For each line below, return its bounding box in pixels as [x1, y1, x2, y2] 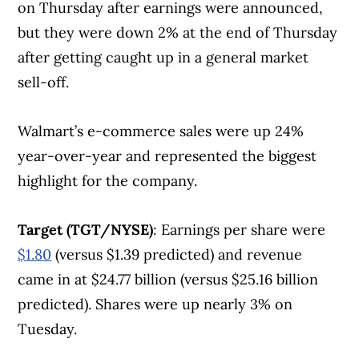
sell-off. [18, 73, 70, 92]
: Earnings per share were [153, 220, 326, 240]
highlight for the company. [18, 171, 206, 191]
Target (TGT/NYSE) [18, 220, 154, 240]
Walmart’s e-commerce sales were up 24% [18, 122, 305, 141]
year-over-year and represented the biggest [18, 147, 317, 166]
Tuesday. [18, 320, 78, 339]
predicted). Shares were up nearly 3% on [18, 295, 293, 314]
